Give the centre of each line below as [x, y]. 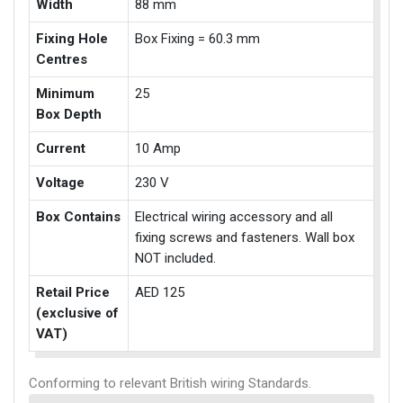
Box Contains [79, 217]
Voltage [61, 183]
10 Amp [158, 148]
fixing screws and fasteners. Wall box [245, 237]
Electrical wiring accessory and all [234, 217]
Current [61, 148]
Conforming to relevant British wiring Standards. [170, 383]
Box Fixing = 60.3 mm [198, 39]
